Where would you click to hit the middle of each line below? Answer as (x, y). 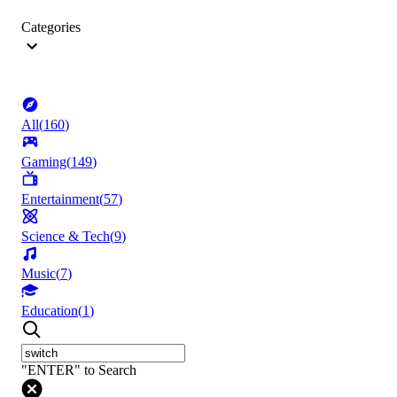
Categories (51, 27)
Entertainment (60, 199)
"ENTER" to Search (79, 370)
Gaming (44, 162)
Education (50, 311)
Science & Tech (66, 237)
